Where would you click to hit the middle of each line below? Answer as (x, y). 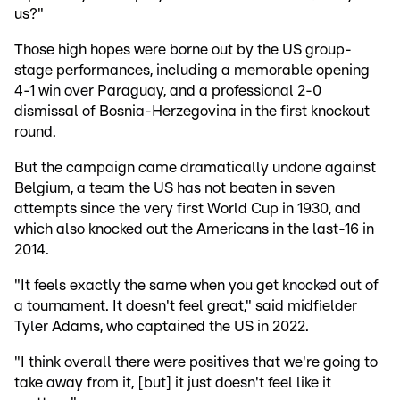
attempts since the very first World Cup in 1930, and (187, 209)
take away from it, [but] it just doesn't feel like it (173, 383)
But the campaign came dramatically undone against (195, 168)
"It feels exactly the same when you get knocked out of (196, 286)
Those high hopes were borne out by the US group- (183, 50)
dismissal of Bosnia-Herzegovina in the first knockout (192, 112)
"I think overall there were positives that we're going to (196, 362)
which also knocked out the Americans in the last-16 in (194, 229)
